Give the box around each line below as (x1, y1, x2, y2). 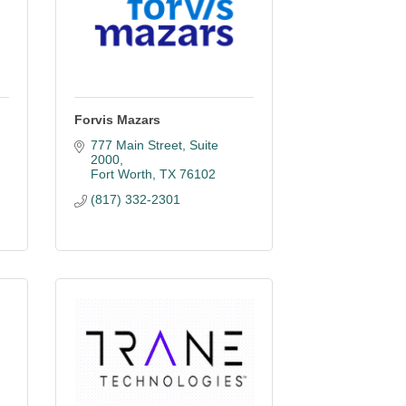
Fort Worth (90, 167, 152, 181)
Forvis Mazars (74, 112, 160, 127)
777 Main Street (90, 138, 182, 152)
